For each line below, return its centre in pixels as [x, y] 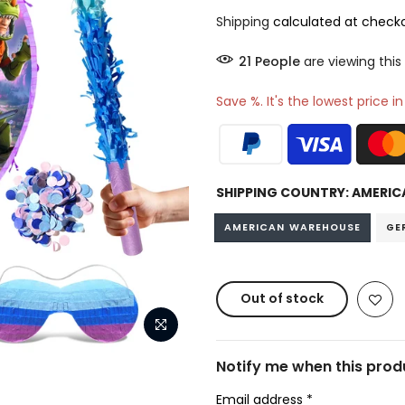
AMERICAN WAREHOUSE [293, 227]
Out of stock [282, 298]
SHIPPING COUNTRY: [284, 193]
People [281, 61]
